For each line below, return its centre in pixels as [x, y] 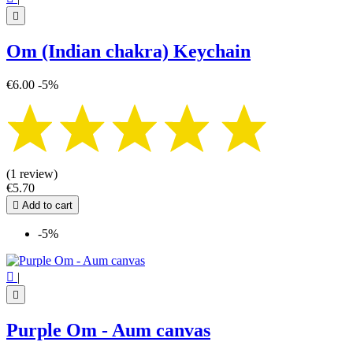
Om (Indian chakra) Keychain [128, 52]
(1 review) [32, 173]
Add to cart [46, 205]
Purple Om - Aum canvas [108, 330]
